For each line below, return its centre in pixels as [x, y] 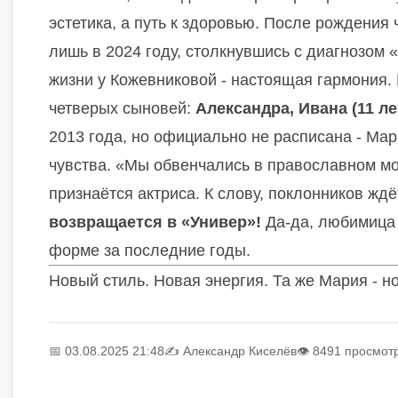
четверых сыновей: [122, 108]
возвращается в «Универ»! [155, 222]
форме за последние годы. [150, 251]
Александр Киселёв [240, 351]
